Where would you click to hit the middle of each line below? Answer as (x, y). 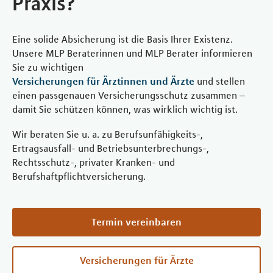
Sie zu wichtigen (48, 67)
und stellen (220, 81)
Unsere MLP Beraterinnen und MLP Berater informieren (132, 53)
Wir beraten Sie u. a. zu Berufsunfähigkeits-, (108, 134)
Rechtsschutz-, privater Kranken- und (94, 162)
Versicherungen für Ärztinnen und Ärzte (103, 81)
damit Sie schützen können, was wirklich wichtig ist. (125, 109)
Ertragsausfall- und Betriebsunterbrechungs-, (111, 148)
